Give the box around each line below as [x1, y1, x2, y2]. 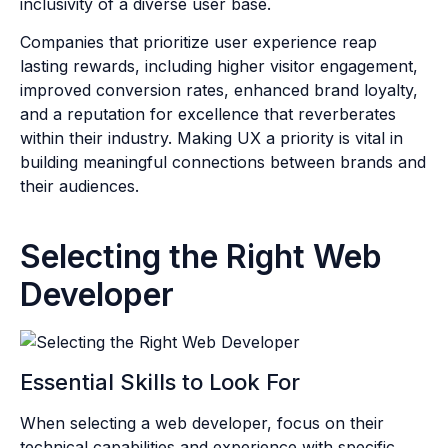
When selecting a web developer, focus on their [20, 412, 384, 433]
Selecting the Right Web [20, 237, 382, 277]
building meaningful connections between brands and [20, 152, 426, 173]
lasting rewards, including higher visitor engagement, [20, 56, 418, 77]
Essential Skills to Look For [20, 368, 300, 395]
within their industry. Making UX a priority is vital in [20, 128, 403, 149]
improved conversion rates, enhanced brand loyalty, [20, 80, 418, 101]
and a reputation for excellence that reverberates [20, 104, 396, 125]
